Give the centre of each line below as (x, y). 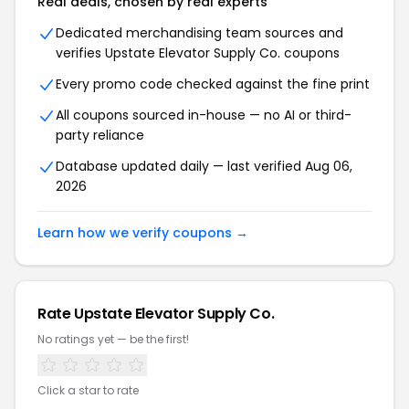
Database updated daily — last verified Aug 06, (204, 166)
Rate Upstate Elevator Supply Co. (156, 314)
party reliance (100, 135)
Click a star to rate (88, 390)
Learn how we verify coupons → (143, 233)
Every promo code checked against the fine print (213, 84)
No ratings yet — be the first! (113, 339)
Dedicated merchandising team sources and (199, 33)
